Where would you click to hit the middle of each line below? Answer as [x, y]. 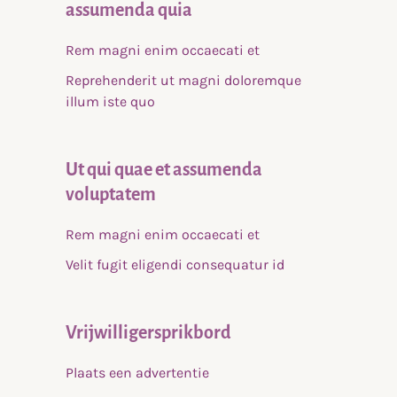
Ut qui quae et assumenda [164, 170]
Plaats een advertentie [137, 373]
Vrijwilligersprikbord [148, 333]
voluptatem [111, 195]
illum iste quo [110, 102]
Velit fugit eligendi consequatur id [175, 265]
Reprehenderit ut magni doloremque [183, 81]
